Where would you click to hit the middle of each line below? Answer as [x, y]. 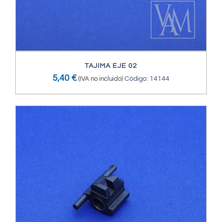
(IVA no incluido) [101, 79]
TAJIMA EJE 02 [111, 66]
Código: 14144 [147, 79]
